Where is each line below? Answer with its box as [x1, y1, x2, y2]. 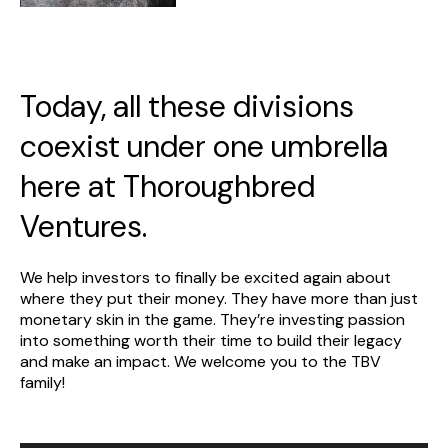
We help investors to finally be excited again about [20, 267, 391, 289]
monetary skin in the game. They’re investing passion [20, 309, 405, 331]
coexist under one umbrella [20, 127, 388, 167]
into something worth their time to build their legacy [20, 330, 402, 352]
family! [20, 372, 65, 394]
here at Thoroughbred [20, 167, 315, 207]
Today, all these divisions [20, 87, 354, 127]
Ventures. [20, 207, 147, 247]
